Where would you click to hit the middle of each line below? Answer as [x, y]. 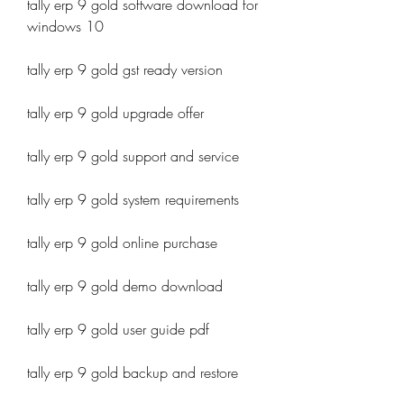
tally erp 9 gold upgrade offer [115, 113]
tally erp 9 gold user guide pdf [118, 329]
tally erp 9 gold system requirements [133, 199]
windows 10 [65, 26]
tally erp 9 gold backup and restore [133, 372]
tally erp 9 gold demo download [125, 286]
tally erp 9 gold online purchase [122, 243]
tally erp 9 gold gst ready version [125, 69]
